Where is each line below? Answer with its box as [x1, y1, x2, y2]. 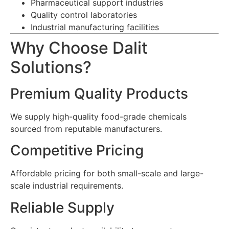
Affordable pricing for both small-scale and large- [10, 168, 203, 179]
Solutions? [10, 57, 91, 77]
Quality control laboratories [31, 9, 137, 20]
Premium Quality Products [10, 84, 188, 102]
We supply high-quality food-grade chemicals [10, 111, 187, 122]
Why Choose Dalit [10, 37, 148, 58]
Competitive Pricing [10, 142, 144, 159]
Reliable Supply [10, 198, 114, 216]
